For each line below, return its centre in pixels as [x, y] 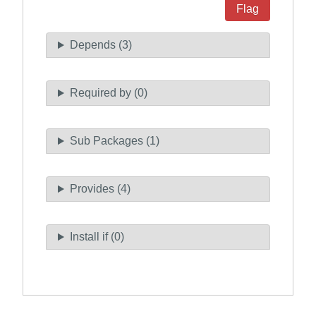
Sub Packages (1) [114, 141]
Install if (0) [97, 237]
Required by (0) [108, 93]
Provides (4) [100, 189]
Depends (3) [101, 45]
